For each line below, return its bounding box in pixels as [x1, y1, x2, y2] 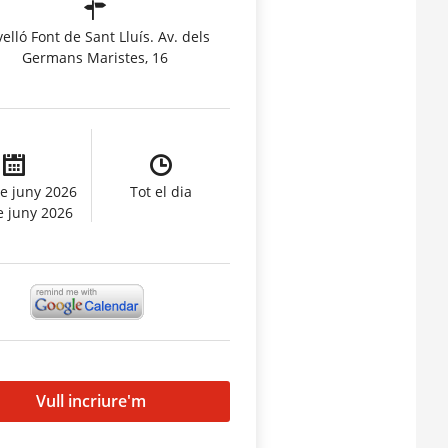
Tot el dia [130, 182, 193, 202]
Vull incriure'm [35, 390, 146, 413]
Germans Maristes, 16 [22, 48, 169, 68]
